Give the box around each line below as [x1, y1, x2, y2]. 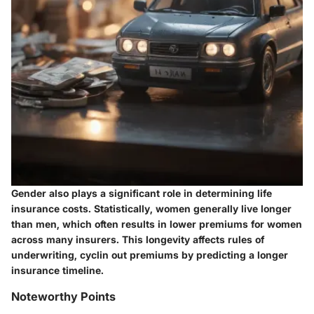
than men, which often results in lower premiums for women [11, 218, 302, 230]
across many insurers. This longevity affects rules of [11, 233, 264, 245]
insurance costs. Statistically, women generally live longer [11, 203, 292, 214]
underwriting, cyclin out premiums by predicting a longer [11, 249, 288, 261]
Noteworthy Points [11, 289, 116, 303]
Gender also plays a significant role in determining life [11, 187, 272, 199]
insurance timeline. [11, 264, 104, 276]
